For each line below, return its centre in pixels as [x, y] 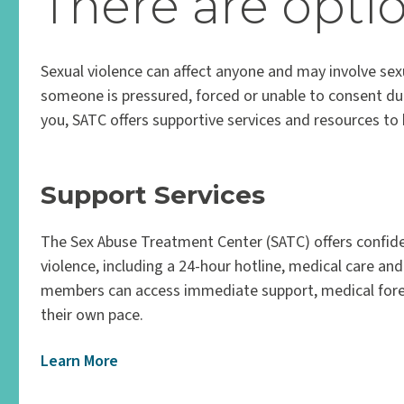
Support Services [153, 195]
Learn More [80, 361]
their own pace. [92, 315]
